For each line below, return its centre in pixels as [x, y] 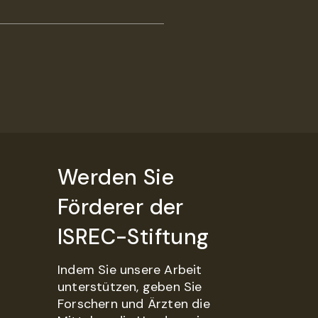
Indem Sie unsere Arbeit [130, 270]
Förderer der [121, 207]
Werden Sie [116, 177]
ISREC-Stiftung [133, 237]
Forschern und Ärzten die [134, 304]
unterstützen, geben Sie [130, 287]
